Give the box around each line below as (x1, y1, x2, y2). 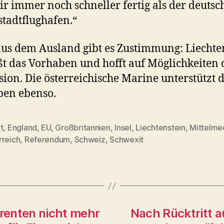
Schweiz (74, 134, 105, 144)
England (7, 122, 37, 132)
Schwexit (109, 134, 143, 144)
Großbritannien (55, 122, 110, 132)
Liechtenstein (135, 122, 185, 132)
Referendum (24, 134, 70, 144)
